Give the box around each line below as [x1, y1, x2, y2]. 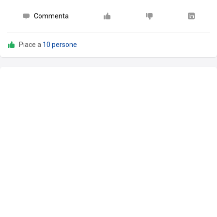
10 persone [43, 41, 77, 49]
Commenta [33, 12, 69, 20]
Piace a [19, 41, 43, 49]
